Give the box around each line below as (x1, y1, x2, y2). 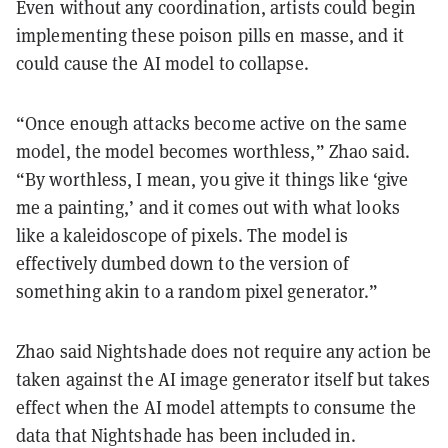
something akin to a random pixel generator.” (16, 279, 379, 303)
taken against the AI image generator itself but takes (16, 367, 431, 391)
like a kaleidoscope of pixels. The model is (16, 223, 349, 247)
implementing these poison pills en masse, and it (16, 23, 404, 47)
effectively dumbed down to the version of (16, 251, 350, 275)
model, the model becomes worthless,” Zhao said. (16, 139, 410, 163)
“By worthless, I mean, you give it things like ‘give (16, 167, 409, 191)
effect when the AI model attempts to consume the (16, 395, 416, 419)
